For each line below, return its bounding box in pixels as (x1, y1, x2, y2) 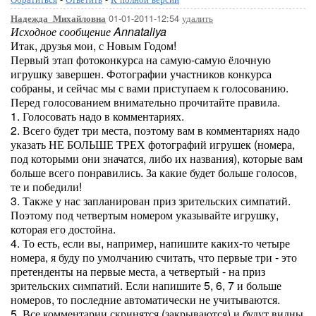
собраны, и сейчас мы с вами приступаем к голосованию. (11, 80, 288, 96)
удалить (182, 11, 213, 25)
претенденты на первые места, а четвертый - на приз (11, 263, 265, 279)
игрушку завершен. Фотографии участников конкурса (11, 66, 272, 82)
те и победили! (11, 178, 82, 195)
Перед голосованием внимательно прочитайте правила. (11, 94, 280, 110)
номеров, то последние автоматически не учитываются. (11, 291, 280, 308)
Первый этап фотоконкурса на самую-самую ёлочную (11, 51, 271, 68)
